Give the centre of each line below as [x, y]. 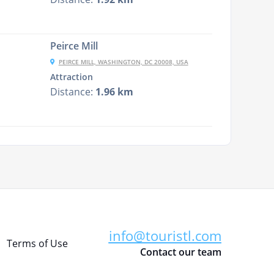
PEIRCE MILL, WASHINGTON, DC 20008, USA [123, 62]
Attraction [71, 77]
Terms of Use [37, 243]
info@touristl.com [165, 235]
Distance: [72, 92]
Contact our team [180, 252]
